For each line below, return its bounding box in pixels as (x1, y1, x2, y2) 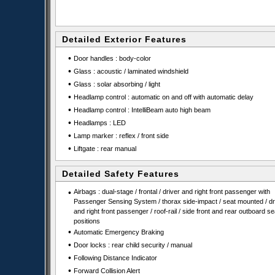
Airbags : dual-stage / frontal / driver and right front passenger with (73, 188, 270, 195)
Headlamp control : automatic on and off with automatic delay (73, 93, 254, 101)
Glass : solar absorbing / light (73, 80, 160, 88)
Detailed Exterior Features (62, 34, 187, 44)
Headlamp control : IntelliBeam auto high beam (73, 106, 211, 114)
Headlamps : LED (73, 119, 126, 126)
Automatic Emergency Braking (73, 228, 164, 236)
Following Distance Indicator (73, 254, 157, 261)
